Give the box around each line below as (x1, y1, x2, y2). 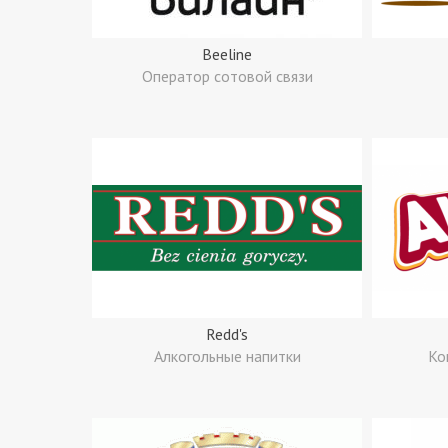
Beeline (202, 44, 252, 64)
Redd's (206, 324, 248, 344)
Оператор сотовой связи (141, 66, 313, 86)
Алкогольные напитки (153, 346, 301, 366)
